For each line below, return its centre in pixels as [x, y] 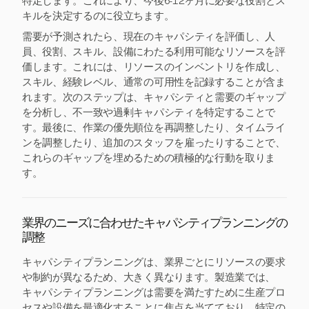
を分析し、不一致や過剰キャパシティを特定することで [149, 112]
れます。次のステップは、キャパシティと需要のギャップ [154, 97]
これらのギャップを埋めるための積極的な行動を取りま [149, 158]
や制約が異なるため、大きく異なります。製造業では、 [149, 277]
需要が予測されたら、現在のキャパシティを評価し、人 [149, 37]
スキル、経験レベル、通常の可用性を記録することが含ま [154, 82]
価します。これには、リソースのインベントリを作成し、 [154, 67]
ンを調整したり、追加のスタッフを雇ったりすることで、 [154, 143]
